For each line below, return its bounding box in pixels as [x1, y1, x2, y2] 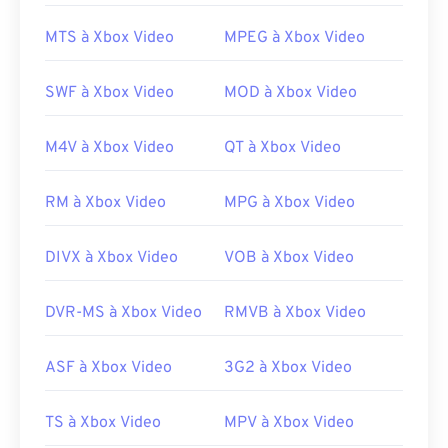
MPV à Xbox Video [224, 413, 354, 434]
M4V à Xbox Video [45, 138, 174, 159]
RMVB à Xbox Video [224, 303, 366, 324]
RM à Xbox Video [45, 193, 166, 214]
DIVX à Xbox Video [45, 248, 178, 269]
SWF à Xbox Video [45, 83, 174, 104]
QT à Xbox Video [224, 138, 341, 159]
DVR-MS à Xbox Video [45, 303, 202, 324]
